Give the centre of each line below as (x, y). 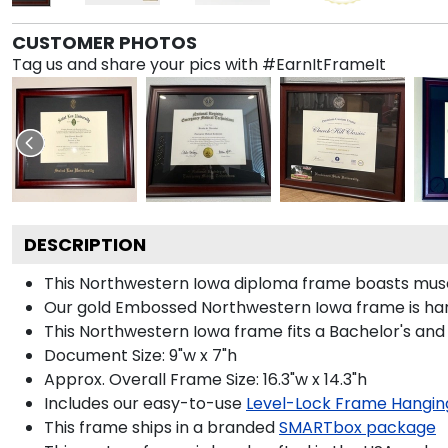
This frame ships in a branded (159, 427)
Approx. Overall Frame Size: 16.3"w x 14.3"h (205, 379)
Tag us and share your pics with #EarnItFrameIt (199, 64)
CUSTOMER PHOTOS (104, 42)
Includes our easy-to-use (143, 403)
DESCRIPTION (85, 244)
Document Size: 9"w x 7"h (140, 355)
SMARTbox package (357, 427)
